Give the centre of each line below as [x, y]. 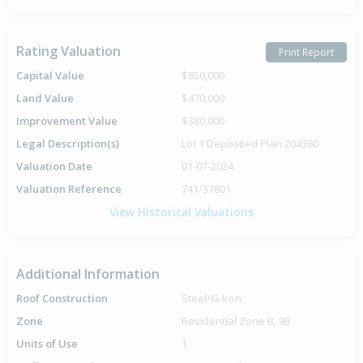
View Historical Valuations [181, 212]
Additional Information [88, 274]
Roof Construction [62, 299]
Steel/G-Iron [211, 299]
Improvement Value [67, 121]
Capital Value [50, 76]
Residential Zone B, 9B [236, 321]
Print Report [306, 52]
